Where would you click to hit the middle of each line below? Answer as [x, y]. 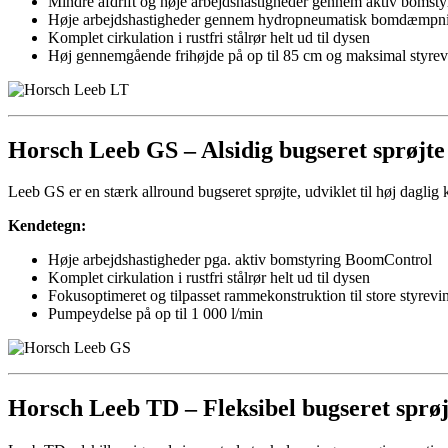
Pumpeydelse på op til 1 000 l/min [155, 314]
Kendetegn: [47, 226]
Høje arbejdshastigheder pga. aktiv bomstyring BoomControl [240, 260]
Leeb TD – [143, 408]
